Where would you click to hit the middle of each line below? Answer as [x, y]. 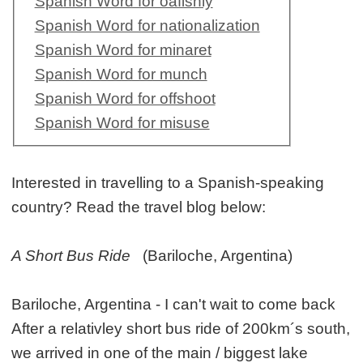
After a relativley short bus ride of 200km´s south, [181, 329]
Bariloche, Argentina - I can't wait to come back [174, 305]
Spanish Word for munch [121, 75]
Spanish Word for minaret [123, 50]
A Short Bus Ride [71, 256]
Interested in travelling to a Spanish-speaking [168, 183]
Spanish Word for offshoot [125, 99]
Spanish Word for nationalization [147, 26]
